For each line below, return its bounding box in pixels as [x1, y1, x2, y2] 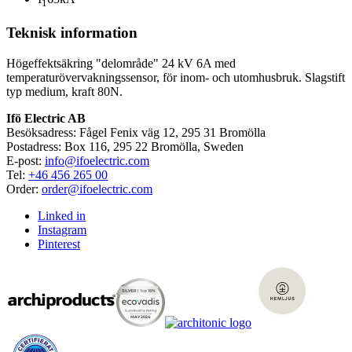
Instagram [38, 222, 86, 236]
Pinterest [38, 236, 80, 251]
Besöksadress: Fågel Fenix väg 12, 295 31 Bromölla [6, 125, 266, 139]
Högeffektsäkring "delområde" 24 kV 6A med [6, 56, 236, 70]
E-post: [6, 153, 45, 167]
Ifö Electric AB [6, 111, 86, 125]
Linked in [38, 208, 86, 222]
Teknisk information [6, 24, 137, 41]
